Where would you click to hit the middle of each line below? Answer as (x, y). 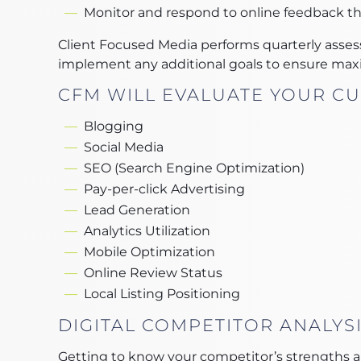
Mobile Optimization (149, 252)
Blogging (114, 126)
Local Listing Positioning (162, 294)
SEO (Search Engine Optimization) (194, 168)
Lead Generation (137, 210)
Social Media (124, 147)
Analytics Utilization (147, 231)
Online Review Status (153, 273)
